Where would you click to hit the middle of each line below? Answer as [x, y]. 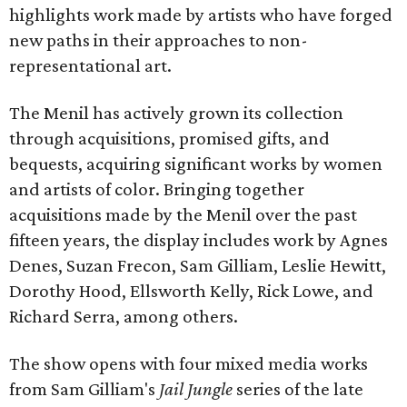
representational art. [90, 65]
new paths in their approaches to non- [159, 40]
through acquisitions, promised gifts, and [169, 138]
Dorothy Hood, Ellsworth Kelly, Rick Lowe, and [191, 291]
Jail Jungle [196, 389]
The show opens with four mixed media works [189, 363]
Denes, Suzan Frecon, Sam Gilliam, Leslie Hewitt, [198, 265]
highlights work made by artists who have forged [201, 15]
